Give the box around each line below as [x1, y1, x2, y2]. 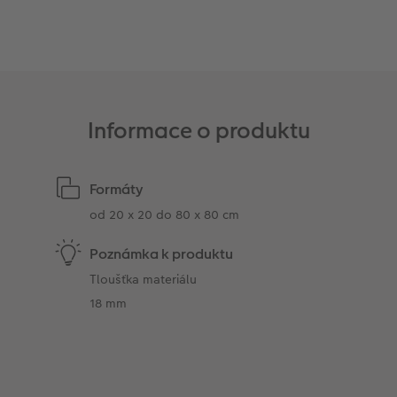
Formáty [90, 178, 144, 199]
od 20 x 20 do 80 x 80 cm [90, 205, 240, 223]
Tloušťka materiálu [90, 269, 198, 288]
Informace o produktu [87, 114, 310, 146]
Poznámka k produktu [90, 243, 234, 264]
